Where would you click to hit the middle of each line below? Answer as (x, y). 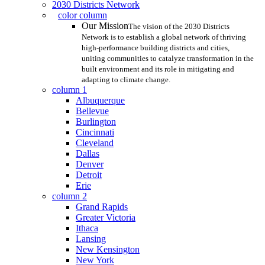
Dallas (88, 154)
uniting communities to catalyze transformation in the (168, 59)
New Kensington (108, 250)
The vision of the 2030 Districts (179, 27)
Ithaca (87, 228)
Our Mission (105, 26)
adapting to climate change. (126, 80)
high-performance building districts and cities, (156, 48)
